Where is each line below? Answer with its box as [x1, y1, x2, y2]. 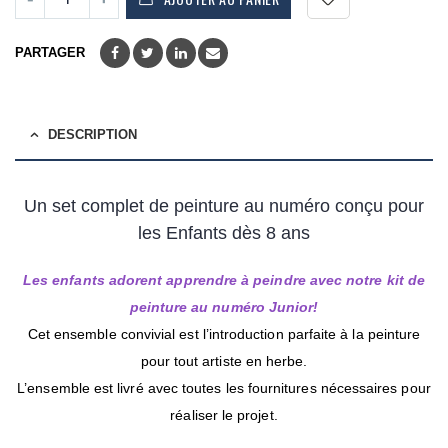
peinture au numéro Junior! [129, 299, 319, 316]
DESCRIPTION [48, 127, 137, 143]
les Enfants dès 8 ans [138, 223, 310, 244]
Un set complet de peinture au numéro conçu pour [24, 196, 424, 217]
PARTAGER [15, 45, 85, 61]
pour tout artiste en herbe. [140, 353, 308, 370]
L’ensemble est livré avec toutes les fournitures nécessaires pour [17, 380, 431, 397]
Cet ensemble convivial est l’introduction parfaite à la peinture [27, 326, 421, 343]
